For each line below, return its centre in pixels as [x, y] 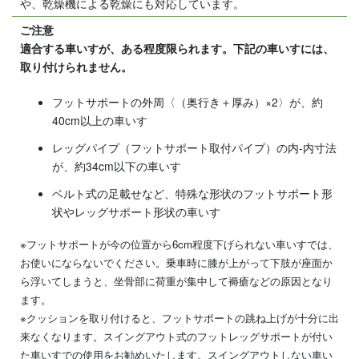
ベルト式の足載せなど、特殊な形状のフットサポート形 [192, 194]
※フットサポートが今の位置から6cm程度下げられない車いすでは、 [179, 244]
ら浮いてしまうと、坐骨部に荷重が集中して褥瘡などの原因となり [176, 281]
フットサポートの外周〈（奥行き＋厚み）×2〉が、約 [188, 101]
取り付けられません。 [76, 66]
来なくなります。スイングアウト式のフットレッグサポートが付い [176, 337]
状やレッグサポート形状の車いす [136, 212]
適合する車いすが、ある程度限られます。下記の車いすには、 [177, 48]
